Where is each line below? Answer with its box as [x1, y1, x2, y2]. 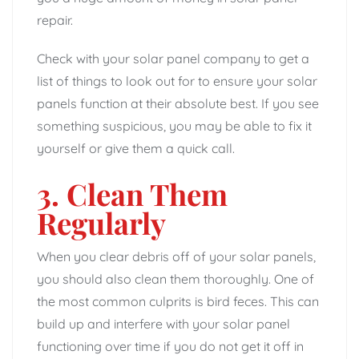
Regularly [37, 202, 166, 242]
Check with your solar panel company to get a [37, 50, 309, 67]
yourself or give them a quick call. [37, 139, 235, 156]
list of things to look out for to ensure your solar [37, 72, 317, 89]
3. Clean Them [37, 173, 228, 213]
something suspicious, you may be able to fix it [37, 117, 312, 134]
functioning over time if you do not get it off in [37, 337, 304, 354]
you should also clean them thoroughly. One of [37, 270, 314, 287]
